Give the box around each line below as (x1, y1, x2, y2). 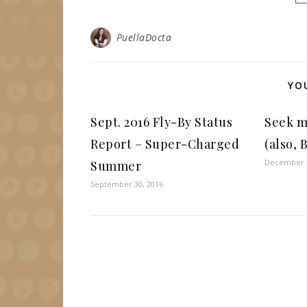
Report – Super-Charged (90, 136, 239, 152)
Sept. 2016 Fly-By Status (90, 114, 232, 130)
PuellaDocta (116, 31, 171, 44)
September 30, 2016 (90, 179, 163, 189)
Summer (90, 158, 141, 174)
